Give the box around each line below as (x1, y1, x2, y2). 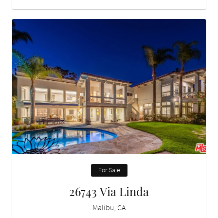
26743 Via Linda (69, 183, 149, 200)
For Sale (98, 166, 120, 175)
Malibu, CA (92, 202, 126, 213)
